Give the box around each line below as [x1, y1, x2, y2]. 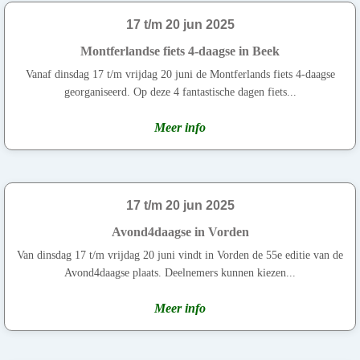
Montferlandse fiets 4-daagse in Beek [80, 43, 280, 58]
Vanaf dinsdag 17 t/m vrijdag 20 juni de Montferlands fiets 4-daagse [25, 67, 335, 80]
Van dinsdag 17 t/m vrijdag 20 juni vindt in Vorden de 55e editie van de [17, 248, 343, 261]
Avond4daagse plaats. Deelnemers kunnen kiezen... [64, 266, 296, 279]
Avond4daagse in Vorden [111, 224, 249, 239]
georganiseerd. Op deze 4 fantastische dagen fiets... [63, 85, 297, 98]
